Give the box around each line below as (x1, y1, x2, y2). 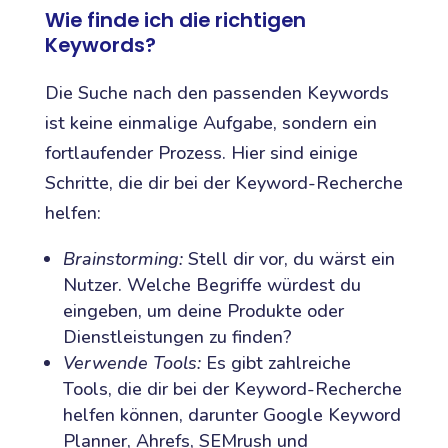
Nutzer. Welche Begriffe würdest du (62, 272, 361, 297)
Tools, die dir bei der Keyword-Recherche (62, 376, 402, 401)
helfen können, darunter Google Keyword (62, 402, 401, 427)
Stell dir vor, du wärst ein (182, 246, 395, 271)
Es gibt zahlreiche (200, 350, 351, 375)
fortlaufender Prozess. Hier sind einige (44, 140, 358, 165)
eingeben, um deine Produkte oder (62, 298, 344, 323)
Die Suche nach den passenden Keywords (44, 80, 389, 105)
